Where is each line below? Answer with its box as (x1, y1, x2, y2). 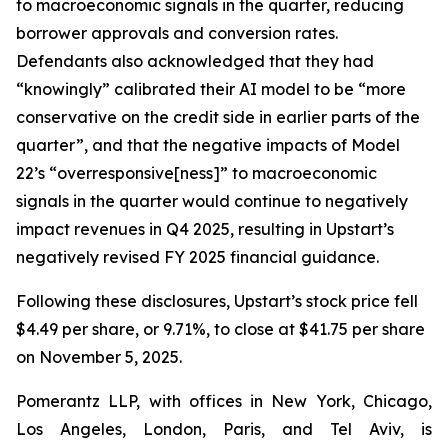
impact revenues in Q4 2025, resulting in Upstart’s (16, 219, 394, 239)
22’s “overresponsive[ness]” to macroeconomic (16, 163, 377, 183)
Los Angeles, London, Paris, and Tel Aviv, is (16, 419, 432, 439)
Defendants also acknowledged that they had (16, 51, 374, 71)
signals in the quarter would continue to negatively (16, 191, 408, 211)
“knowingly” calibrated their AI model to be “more (16, 79, 406, 99)
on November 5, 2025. (16, 347, 182, 367)
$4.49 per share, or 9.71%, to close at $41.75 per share (16, 319, 425, 339)
